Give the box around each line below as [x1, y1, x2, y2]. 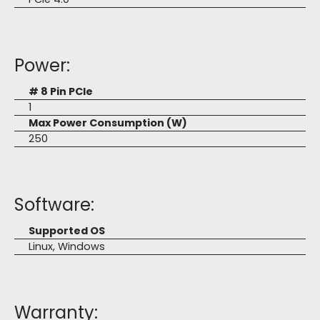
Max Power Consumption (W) [29, 116, 187, 130]
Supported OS [29, 224, 105, 238]
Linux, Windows [29, 239, 105, 254]
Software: [14, 193, 94, 216]
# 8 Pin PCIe [29, 84, 93, 99]
